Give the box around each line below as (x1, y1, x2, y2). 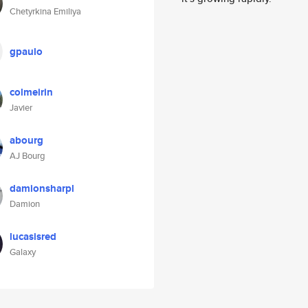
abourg (10, 133, 43, 148)
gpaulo (10, 44, 43, 59)
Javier (10, 101, 32, 114)
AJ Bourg (10, 149, 45, 162)
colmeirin (10, 85, 53, 100)
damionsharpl (10, 181, 74, 196)
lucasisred (10, 229, 56, 244)
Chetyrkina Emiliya (10, 5, 81, 18)
